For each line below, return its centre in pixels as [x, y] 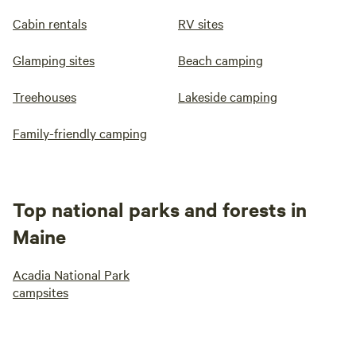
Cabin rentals [50, 23]
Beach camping [221, 60]
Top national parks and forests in [160, 209]
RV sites [201, 23]
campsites [41, 292]
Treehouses [44, 96]
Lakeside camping [228, 96]
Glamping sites [54, 60]
